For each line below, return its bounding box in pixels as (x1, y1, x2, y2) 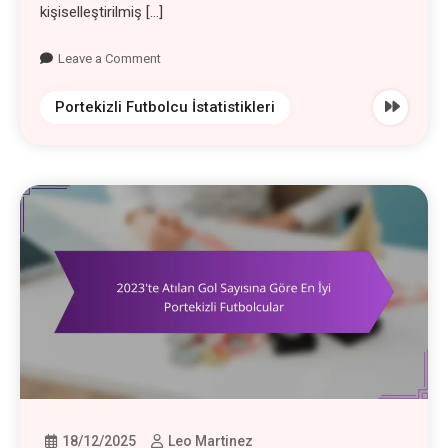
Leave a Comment (58, 50, 162, 66)
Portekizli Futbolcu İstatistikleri (55, 97, 276, 116)
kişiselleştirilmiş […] (40, 2, 164, 21)
